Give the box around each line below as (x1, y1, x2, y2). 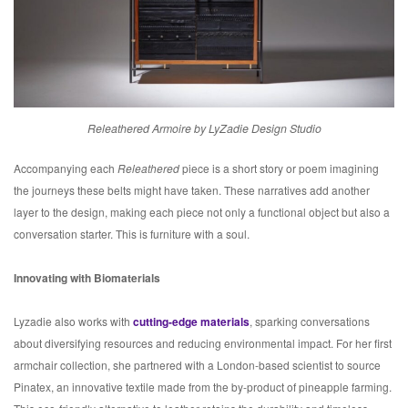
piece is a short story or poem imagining (182, 160, 379, 177)
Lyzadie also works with (14, 313, 133, 330)
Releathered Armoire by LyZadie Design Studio (87, 120, 321, 138)
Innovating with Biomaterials (14, 270, 160, 287)
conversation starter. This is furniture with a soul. (14, 226, 250, 242)
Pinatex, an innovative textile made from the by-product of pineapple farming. (14, 379, 392, 395)
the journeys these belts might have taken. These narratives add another (14, 182, 370, 199)
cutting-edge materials (133, 313, 250, 331)
